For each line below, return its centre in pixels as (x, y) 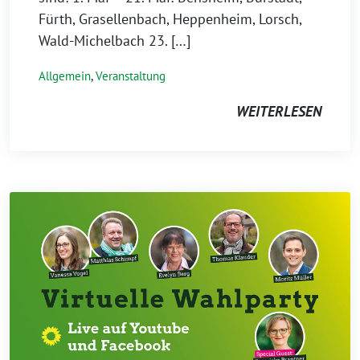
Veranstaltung (131, 76)
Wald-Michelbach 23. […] (115, 41)
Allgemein (65, 76)
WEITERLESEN (279, 111)
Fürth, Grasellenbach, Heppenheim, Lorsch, (170, 19)
